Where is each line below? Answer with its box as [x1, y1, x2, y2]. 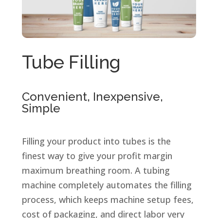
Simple [21, 101, 60, 115]
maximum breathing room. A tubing [21, 164, 170, 176]
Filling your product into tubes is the [21, 135, 171, 147]
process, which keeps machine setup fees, [21, 193, 194, 205]
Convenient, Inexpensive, [21, 89, 163, 104]
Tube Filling [21, 51, 121, 73]
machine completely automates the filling [21, 179, 192, 191]
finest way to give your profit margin [21, 149, 172, 162]
